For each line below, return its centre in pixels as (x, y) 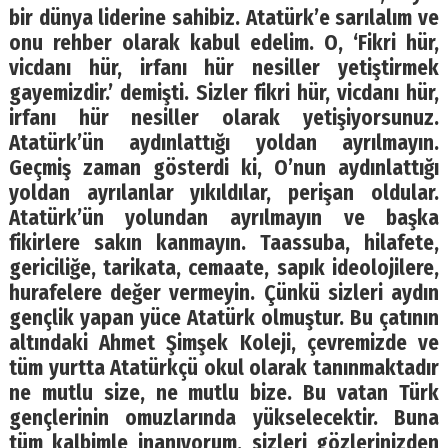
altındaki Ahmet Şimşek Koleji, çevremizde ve (224, 343)
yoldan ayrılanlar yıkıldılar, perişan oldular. (224, 193)
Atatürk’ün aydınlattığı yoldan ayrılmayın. (224, 143)
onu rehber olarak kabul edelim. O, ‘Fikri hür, (224, 43)
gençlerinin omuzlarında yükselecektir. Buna (224, 418)
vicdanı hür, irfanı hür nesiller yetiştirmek (224, 68)
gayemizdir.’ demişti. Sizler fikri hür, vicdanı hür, (224, 93)
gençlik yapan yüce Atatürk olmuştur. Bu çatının (224, 318)
